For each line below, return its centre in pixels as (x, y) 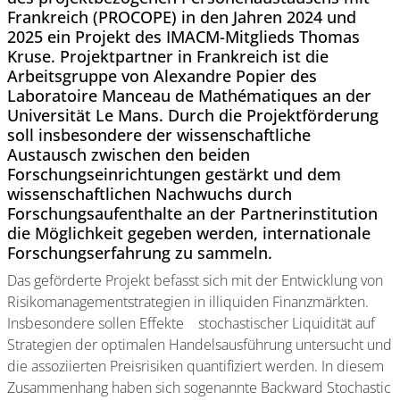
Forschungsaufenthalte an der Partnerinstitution (192, 213)
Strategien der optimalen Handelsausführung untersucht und (200, 344)
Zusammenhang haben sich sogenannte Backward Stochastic (199, 387)
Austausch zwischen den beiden (129, 154)
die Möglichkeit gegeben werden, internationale (189, 233)
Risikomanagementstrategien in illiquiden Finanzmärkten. (188, 301)
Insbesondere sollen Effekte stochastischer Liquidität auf (191, 323)
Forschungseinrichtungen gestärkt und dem (174, 174)
